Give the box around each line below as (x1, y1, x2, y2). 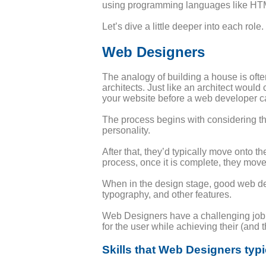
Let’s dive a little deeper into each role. (102, 21, 264, 32)
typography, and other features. (102, 189, 232, 199)
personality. (102, 125, 150, 135)
